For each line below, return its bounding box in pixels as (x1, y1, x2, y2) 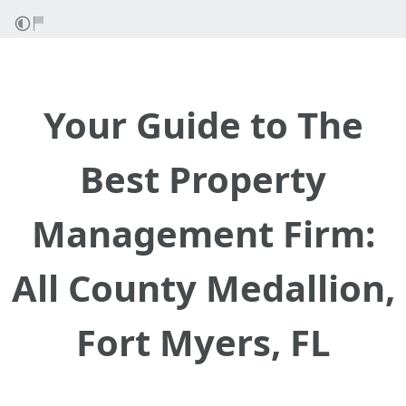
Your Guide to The (43, 100, 363, 150)
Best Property (80, 154, 326, 204)
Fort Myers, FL (75, 317, 331, 367)
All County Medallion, (11, 263, 395, 313)
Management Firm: (31, 208, 375, 258)
